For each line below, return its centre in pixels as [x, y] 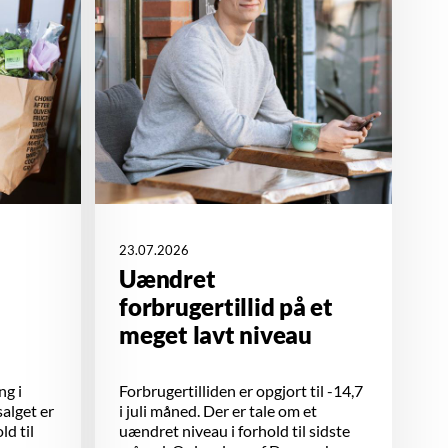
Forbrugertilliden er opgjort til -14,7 [241, 391]
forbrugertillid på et [226, 307]
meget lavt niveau [215, 335]
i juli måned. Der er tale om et [218, 411]
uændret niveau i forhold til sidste [234, 431]
